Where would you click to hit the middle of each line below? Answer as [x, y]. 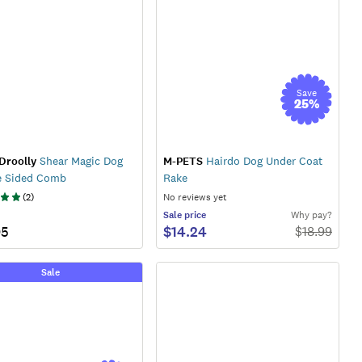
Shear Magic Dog [80, 160]
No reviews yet [195, 197]
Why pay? [311, 215]
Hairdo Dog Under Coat [262, 160]
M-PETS [183, 161]
